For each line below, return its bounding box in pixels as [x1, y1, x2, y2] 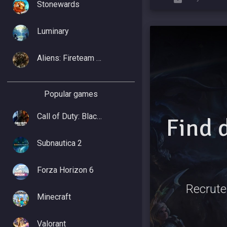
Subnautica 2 [37, 138, 82, 148]
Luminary [37, 26, 69, 36]
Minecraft [37, 192, 71, 202]
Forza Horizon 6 [37, 165, 94, 175]
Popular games [44, 89, 98, 99]
